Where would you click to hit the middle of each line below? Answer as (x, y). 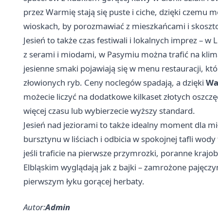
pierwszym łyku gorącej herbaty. (84, 182)
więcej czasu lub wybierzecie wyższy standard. (109, 111)
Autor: (34, 207)
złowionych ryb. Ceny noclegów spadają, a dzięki (115, 83)
